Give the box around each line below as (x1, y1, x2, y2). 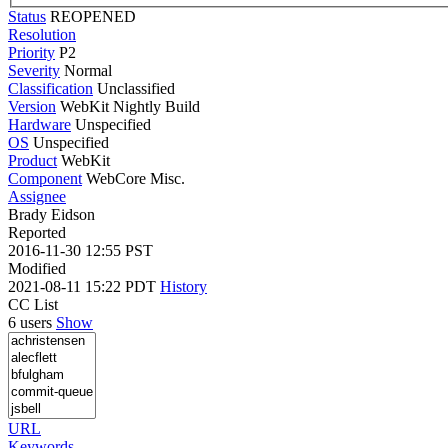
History (160, 277, 207, 295)
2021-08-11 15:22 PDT (8, 277, 160, 295)
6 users (8, 313, 56, 331)
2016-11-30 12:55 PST (8, 241, 153, 259)
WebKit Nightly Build (56, 97, 200, 115)
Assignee (8, 187, 66, 205)
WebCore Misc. (86, 169, 185, 187)
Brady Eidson (8, 205, 95, 223)
